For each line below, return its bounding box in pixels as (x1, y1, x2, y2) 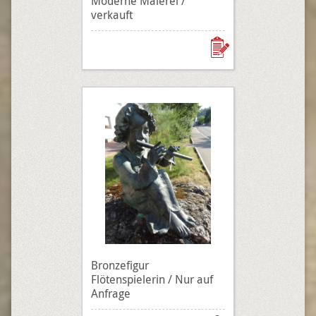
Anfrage (91, 286, 130, 301)
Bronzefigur (91, 257, 149, 273)
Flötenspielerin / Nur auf (91, 272, 213, 287)
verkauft (91, 7, 133, 23)
